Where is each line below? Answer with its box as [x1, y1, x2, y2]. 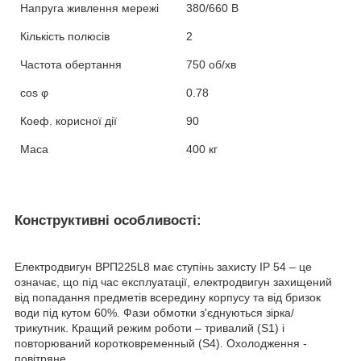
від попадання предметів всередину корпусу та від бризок [15, 291, 321, 305]
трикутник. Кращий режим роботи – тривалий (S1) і [15, 322, 284, 335]
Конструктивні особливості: [15, 213, 201, 229]
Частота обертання [20, 58, 122, 72]
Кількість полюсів [20, 30, 110, 44]
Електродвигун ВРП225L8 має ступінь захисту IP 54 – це [15, 260, 312, 274]
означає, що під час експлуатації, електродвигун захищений [15, 276, 332, 289]
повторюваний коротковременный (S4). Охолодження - [15, 337, 307, 351]
